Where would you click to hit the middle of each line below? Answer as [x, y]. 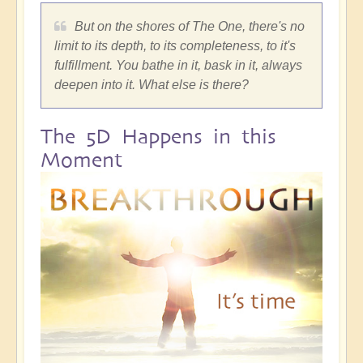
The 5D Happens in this [158, 136]
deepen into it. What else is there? [152, 84]
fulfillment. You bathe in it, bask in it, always [178, 65]
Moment [81, 160]
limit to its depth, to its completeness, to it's [175, 45]
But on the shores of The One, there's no [190, 26]
